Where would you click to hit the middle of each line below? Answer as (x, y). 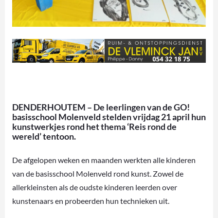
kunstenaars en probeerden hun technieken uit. (91, 200)
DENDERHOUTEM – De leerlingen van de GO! (101, 107)
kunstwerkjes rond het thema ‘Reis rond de (94, 126)
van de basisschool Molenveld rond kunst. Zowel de (98, 173)
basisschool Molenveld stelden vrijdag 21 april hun (109, 117)
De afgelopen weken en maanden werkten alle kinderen (104, 160)
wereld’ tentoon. (44, 136)
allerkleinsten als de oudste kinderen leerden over (95, 187)
